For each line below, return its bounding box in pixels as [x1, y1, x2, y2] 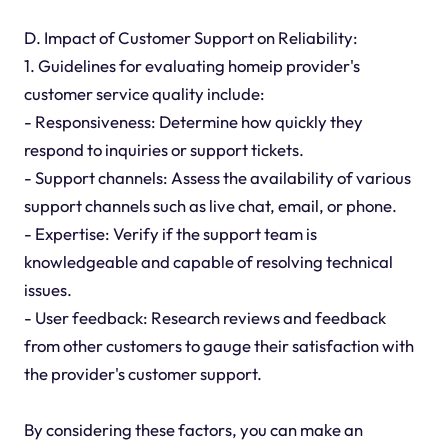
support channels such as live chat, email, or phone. [23, 194, 397, 216]
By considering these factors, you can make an [23, 418, 363, 440]
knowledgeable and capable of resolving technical [23, 250, 393, 272]
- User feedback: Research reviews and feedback [23, 306, 386, 328]
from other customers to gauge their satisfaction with [23, 334, 414, 356]
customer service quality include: [23, 82, 265, 104]
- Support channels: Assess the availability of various [23, 166, 411, 188]
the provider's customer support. [23, 362, 262, 384]
